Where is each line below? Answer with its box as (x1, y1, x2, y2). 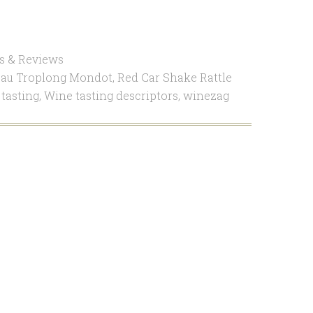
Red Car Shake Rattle (117, 70, 232, 85)
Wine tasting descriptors (43, 88, 178, 103)
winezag (182, 88, 229, 103)
